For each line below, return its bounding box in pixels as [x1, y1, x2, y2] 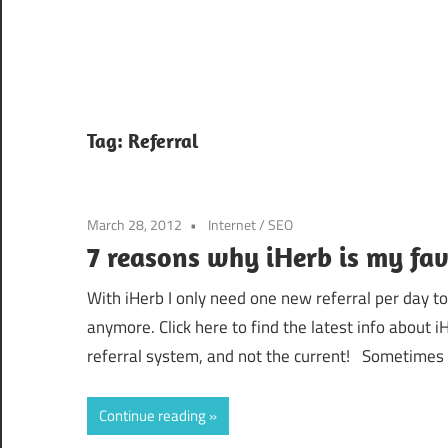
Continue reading [99, 403, 206, 427]
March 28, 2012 [87, 213, 182, 235]
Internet [208, 213, 256, 235]
